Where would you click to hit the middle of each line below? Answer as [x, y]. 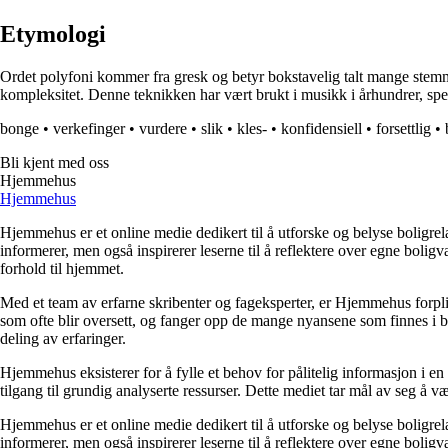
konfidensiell [321, 129]
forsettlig [403, 129]
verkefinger [89, 129]
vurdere [163, 129]
